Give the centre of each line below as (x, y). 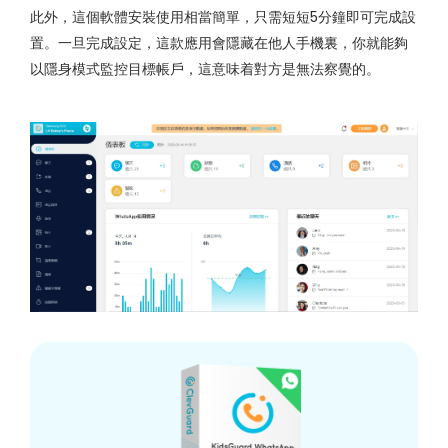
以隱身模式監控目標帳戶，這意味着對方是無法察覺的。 (205, 69)
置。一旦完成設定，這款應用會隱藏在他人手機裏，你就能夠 (219, 43)
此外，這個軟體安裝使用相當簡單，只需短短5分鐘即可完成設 (223, 17)
